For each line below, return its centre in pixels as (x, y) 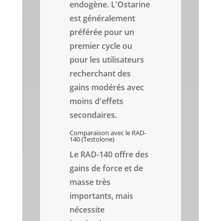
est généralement (103, 18)
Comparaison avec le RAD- (108, 133)
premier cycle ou (101, 46)
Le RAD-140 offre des (109, 155)
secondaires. (93, 115)
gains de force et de (107, 168)
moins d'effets (97, 101)
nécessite (87, 210)
